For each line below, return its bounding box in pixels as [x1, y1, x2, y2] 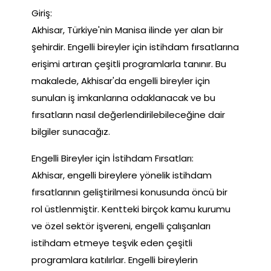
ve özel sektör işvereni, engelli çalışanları [31, 219, 211, 232]
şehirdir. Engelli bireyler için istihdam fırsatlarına [31, 40, 239, 53]
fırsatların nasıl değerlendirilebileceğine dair [31, 108, 225, 121]
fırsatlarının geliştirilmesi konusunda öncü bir [31, 185, 227, 198]
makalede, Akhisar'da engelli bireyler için [31, 74, 210, 87]
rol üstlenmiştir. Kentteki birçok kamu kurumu [31, 202, 230, 215]
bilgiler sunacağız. [31, 125, 110, 138]
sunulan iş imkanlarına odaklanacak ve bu [31, 91, 215, 104]
